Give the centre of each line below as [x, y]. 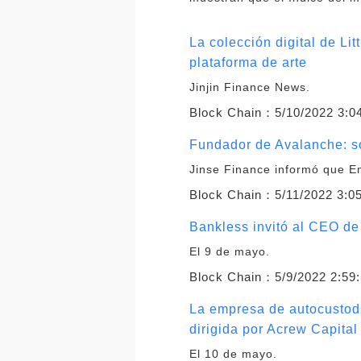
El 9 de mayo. [230, 251]
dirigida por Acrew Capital [274, 329]
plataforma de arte [249, 62]
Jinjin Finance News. [250, 87]
